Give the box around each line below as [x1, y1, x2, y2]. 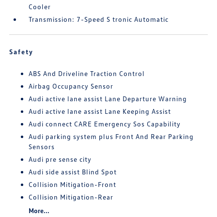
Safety [9, 47, 34, 56]
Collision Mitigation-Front [29, 180, 117, 189]
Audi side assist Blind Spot [29, 168, 117, 176]
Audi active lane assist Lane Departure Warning [29, 94, 187, 103]
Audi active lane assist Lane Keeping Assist [29, 107, 171, 116]
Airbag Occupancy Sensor [29, 82, 114, 91]
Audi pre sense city [29, 155, 92, 164]
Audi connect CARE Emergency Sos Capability [29, 120, 181, 128]
